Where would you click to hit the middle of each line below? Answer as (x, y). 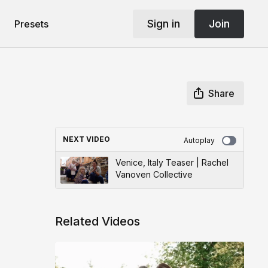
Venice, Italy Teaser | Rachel (172, 162)
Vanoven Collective (154, 174)
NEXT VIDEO (86, 139)
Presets (31, 24)
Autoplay (199, 140)
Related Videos (97, 221)
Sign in (163, 23)
